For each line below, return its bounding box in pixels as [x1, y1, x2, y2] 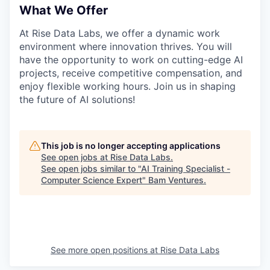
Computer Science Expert [41, 174, 142, 185]
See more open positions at [51, 244, 160, 255]
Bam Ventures [148, 174, 204, 185]
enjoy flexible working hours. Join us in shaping [19, 80, 236, 92]
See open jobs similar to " [41, 163, 141, 174]
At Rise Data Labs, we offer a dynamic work [19, 27, 220, 39]
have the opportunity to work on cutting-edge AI [19, 53, 243, 66]
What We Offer [19, 2, 108, 17]
